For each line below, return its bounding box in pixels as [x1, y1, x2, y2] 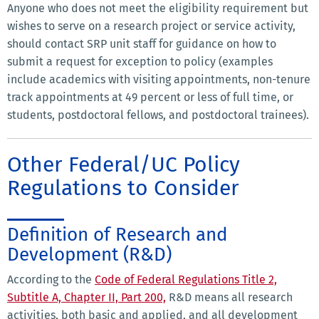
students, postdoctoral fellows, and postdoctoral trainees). [7, 108, 309, 122]
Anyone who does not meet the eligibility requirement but [7, 1, 308, 16]
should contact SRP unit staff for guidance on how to [7, 37, 276, 51]
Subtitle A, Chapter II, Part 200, [7, 291, 166, 305]
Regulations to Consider [7, 175, 239, 202]
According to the [7, 273, 95, 287]
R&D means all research [166, 291, 293, 305]
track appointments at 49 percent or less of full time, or [7, 90, 293, 105]
